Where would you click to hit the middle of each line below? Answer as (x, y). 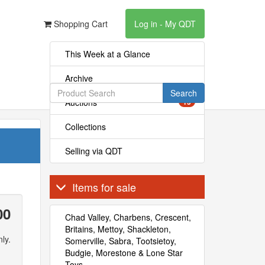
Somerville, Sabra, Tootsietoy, (120, 241)
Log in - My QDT (165, 24)
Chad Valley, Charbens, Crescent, (128, 217)
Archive (79, 78)
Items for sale (104, 187)
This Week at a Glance (107, 54)
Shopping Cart (80, 24)
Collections (85, 127)
